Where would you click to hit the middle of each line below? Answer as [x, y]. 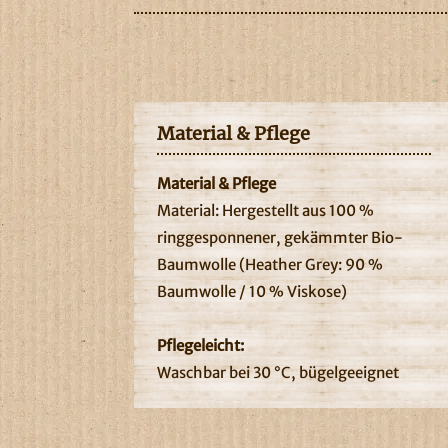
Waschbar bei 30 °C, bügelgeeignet [277, 372]
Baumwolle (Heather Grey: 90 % [269, 264]
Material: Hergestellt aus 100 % [265, 210]
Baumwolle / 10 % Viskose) [251, 291]
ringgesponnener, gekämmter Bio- [279, 237]
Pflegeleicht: [200, 345]
